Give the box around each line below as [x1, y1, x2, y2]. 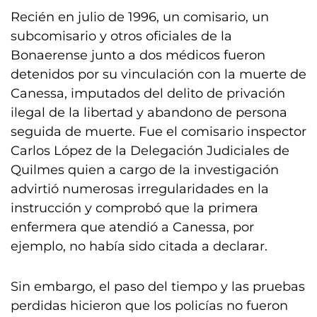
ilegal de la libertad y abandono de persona [11, 105, 287, 120]
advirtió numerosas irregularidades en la [11, 181, 269, 197]
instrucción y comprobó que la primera [11, 200, 258, 216]
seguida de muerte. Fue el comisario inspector [11, 124, 306, 139]
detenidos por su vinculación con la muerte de [11, 67, 306, 82]
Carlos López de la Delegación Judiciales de [11, 143, 289, 158]
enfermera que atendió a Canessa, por [11, 219, 254, 235]
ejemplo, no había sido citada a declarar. [11, 238, 267, 254]
